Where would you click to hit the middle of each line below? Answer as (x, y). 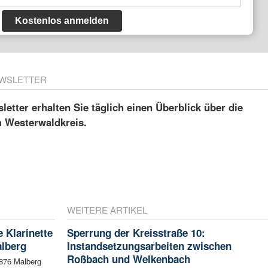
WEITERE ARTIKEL (107, 210)
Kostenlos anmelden (62, 21)
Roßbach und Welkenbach (128, 259)
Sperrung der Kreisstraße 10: (136, 233)
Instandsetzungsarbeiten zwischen (149, 246)
